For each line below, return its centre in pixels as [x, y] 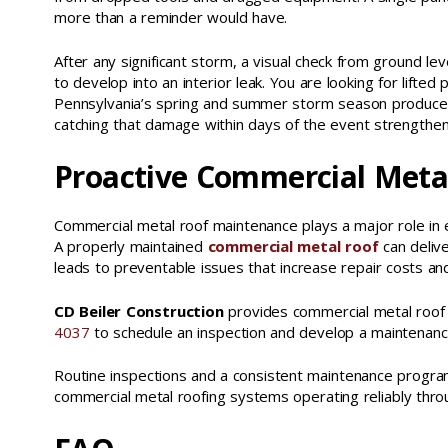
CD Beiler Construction [139, 310]
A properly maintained [131, 246]
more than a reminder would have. [171, 17]
